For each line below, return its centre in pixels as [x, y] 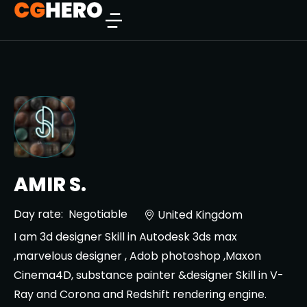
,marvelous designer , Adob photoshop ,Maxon [137, 256]
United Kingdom [200, 214]
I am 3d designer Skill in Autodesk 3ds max [125, 237]
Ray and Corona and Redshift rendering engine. [140, 294]
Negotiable [98, 214]
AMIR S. [50, 185]
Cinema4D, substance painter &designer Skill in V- [149, 275]
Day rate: [38, 214]
